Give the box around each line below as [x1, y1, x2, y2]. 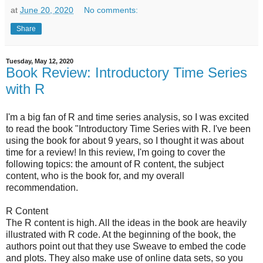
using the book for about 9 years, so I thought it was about [6, 135, 244, 146]
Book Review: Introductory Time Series [6, 64, 247, 80]
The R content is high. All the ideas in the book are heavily [6, 217, 247, 228]
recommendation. [6, 182, 78, 193]
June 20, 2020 [20, 5, 73, 15]
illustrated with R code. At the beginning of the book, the [6, 229, 236, 240]
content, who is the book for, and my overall [6, 170, 184, 181]
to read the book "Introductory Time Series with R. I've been [6, 123, 251, 134]
